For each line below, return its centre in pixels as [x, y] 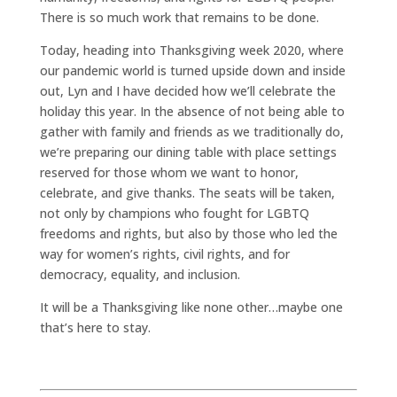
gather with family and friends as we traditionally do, [191, 131]
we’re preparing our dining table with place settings [188, 152]
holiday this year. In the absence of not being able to [192, 111]
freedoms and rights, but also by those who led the [188, 233]
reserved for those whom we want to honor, [169, 172]
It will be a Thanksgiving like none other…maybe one [191, 307]
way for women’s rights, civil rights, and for [164, 253]
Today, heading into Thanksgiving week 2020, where [191, 50]
